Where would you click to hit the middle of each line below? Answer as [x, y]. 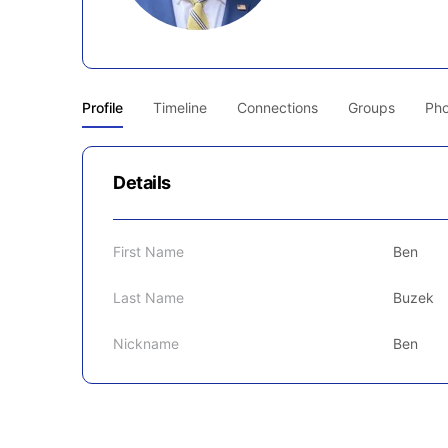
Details [142, 182]
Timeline [180, 107]
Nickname [146, 343]
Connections [277, 107]
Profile [102, 107]
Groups [371, 107]
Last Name [148, 297]
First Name [148, 251]
